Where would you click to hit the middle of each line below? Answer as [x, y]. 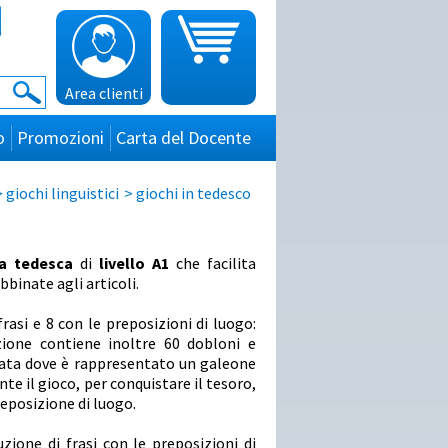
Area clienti [103, 93]
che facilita [212, 263]
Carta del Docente [183, 137]
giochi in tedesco [193, 193]
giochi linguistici [62, 193]
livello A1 [133, 263]
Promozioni [60, 137]
